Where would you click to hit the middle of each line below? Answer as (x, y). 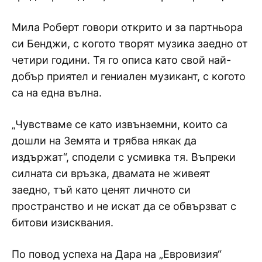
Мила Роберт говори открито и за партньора (127, 27)
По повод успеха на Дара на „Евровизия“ (117, 254)
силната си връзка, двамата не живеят (111, 173)
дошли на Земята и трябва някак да (104, 140)
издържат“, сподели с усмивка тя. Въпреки (124, 157)
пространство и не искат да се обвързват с (124, 206)
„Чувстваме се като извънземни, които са (120, 124)
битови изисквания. (63, 222)
